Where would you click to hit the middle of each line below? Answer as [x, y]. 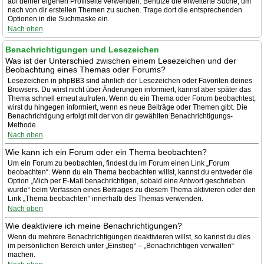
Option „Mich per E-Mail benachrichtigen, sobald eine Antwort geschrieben [126, 181]
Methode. [23, 125]
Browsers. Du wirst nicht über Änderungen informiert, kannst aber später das [129, 90]
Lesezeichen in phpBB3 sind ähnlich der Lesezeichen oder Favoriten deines [130, 81]
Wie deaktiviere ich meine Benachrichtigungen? [94, 226]
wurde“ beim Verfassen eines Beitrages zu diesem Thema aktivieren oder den [132, 190]
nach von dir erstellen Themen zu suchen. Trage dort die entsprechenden [125, 10]
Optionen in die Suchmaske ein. [59, 19]
